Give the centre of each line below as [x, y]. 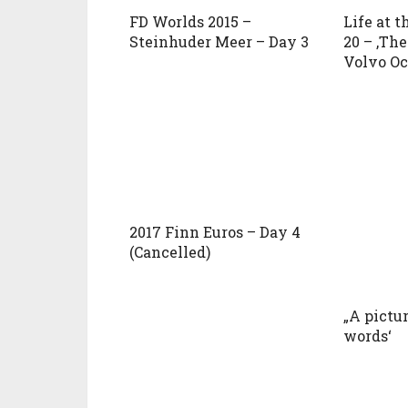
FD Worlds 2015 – [190, 21]
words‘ [367, 335]
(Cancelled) [170, 251]
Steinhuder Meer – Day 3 [219, 41]
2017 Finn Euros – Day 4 [215, 231]
